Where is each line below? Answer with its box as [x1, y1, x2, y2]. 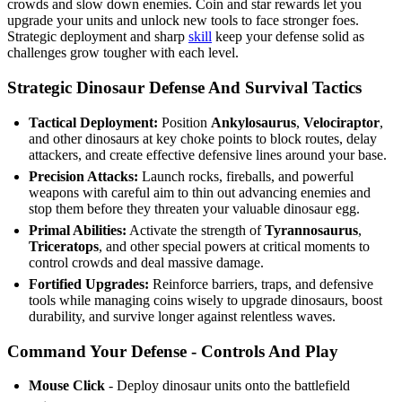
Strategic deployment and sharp [7, 29, 188, 45]
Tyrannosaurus [265, 222, 358, 238]
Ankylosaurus [211, 114, 296, 130]
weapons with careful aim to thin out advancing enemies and [29, 184, 371, 200]
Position [158, 114, 211, 130]
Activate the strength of [127, 222, 265, 238]
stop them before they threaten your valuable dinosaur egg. [29, 200, 360, 216]
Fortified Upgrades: [29, 275, 149, 292]
